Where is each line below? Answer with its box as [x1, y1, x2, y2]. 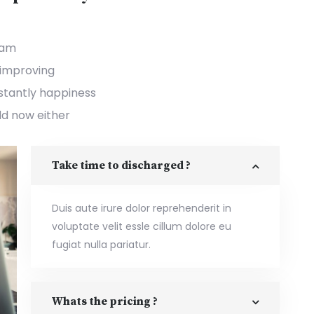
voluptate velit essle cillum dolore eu [52, 219, 231, 233]
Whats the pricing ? [52, 294, 158, 308]
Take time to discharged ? [52, 158, 191, 172]
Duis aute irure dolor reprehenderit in [52, 200, 231, 215]
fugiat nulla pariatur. [52, 237, 151, 252]
